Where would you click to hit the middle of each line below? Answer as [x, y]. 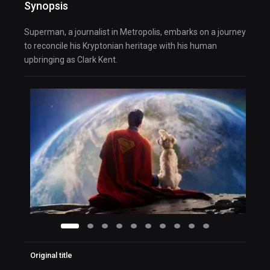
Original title [51, 256]
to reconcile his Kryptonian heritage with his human [121, 46]
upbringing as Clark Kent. [71, 60]
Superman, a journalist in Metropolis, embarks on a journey [135, 32]
